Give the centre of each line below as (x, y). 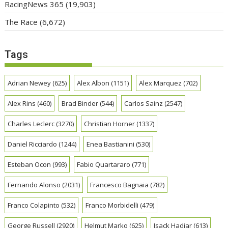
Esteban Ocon (30, 165)
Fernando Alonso (34, 185)
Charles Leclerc (31, 124)
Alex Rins (22, 104)
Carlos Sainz (144, 104)
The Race (21, 22)
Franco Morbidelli (112, 205)
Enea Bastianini (111, 144)
